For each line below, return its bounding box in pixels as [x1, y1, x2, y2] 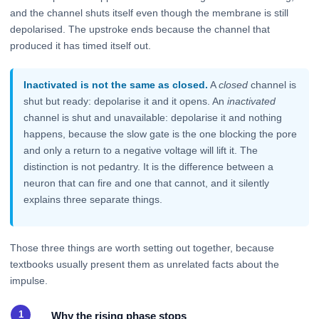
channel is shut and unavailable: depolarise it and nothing [23, 111, 283, 123]
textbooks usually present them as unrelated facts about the [10, 258, 279, 271]
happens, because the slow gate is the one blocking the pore [23, 127, 298, 140]
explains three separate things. [23, 193, 163, 205]
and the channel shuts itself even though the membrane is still [10, 7, 288, 19]
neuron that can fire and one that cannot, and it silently [23, 177, 270, 189]
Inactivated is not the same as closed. [23, 78, 209, 90]
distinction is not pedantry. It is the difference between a [23, 160, 274, 172]
